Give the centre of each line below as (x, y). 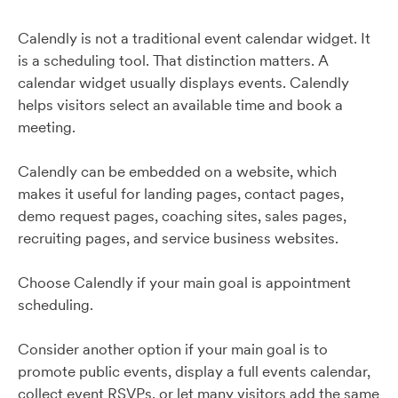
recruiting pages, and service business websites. (178, 238)
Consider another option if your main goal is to (173, 349)
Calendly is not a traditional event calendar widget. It (194, 38)
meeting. (47, 127)
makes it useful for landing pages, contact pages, (181, 194)
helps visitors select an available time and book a (180, 105)
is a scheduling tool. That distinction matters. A (173, 60)
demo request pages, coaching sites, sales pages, (182, 216)
